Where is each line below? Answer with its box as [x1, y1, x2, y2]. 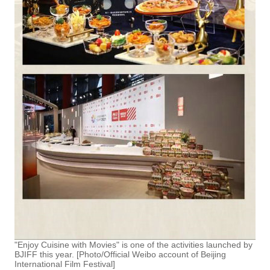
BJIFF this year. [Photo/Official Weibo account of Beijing [14, 249, 226, 259]
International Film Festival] [14, 259, 115, 269]
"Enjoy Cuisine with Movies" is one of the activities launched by [14, 239, 253, 250]
